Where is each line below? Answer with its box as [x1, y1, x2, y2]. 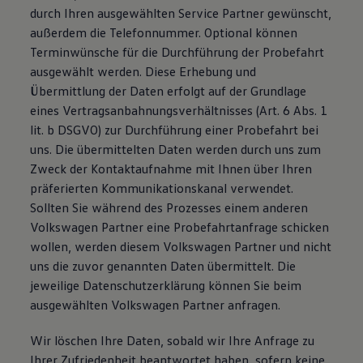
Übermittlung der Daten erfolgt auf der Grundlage [30, 83, 307, 99]
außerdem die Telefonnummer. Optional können [30, 24, 298, 41]
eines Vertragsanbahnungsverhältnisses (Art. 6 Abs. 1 [30, 102, 328, 118]
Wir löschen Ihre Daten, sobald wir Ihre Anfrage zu [30, 332, 315, 348]
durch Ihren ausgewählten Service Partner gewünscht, [30, 5, 332, 21]
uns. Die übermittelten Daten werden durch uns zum [30, 141, 322, 157]
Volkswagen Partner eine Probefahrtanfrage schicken [30, 219, 330, 235]
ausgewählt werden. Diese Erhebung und [30, 63, 257, 79]
